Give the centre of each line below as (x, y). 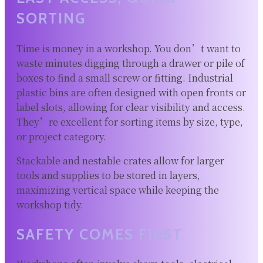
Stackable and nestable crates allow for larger (120, 160)
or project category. (61, 136)
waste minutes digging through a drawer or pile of (131, 63)
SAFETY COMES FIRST (100, 234)
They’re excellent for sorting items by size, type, (130, 122)
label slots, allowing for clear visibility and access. (131, 107)
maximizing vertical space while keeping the (118, 190)
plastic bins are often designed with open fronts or (131, 92)
